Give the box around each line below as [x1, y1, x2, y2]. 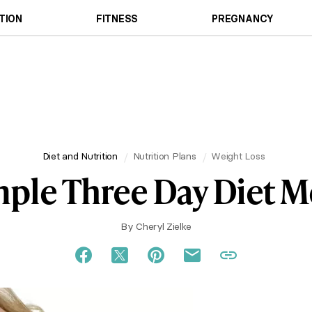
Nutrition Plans [132, 149, 196, 162]
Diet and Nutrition [42, 149, 118, 162]
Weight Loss [211, 149, 265, 162]
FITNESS [95, 12, 139, 25]
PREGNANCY [212, 12, 274, 25]
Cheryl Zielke [136, 220, 192, 233]
